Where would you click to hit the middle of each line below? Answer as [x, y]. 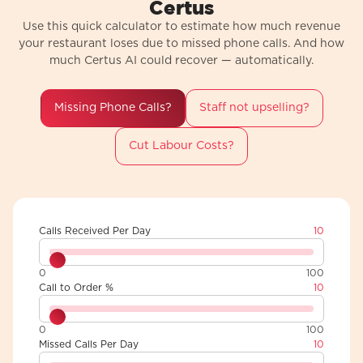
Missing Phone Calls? [113, 108]
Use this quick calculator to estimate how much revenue [181, 27]
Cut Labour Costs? [181, 146]
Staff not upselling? [254, 108]
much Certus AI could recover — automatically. [181, 61]
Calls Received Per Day [95, 231]
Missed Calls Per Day [89, 345]
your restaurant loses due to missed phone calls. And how [181, 44]
